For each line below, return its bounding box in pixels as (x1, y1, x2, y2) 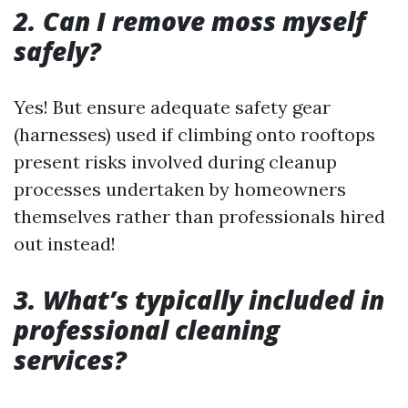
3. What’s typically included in (14, 281, 384, 317)
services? (14, 342, 127, 377)
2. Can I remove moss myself (14, 3, 365, 38)
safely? (14, 33, 101, 68)
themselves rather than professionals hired (14, 204, 385, 228)
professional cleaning (14, 311, 280, 347)
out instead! (14, 231, 116, 255)
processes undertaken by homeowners (14, 177, 346, 200)
